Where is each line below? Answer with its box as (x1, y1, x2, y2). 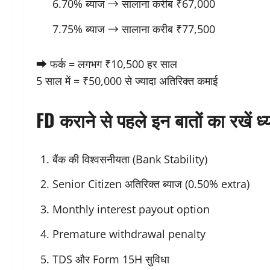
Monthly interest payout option (52, 201, 210, 216)
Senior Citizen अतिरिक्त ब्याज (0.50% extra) (52, 177, 250, 192)
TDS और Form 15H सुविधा (52, 251, 169, 266)
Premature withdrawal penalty (52, 227, 206, 242)
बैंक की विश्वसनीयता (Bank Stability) (52, 151, 207, 166)
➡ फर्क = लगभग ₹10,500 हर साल (36, 56, 177, 71)
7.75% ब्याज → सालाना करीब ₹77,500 (52, 21, 215, 36)
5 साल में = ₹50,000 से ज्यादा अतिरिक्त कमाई (36, 73, 218, 88)
